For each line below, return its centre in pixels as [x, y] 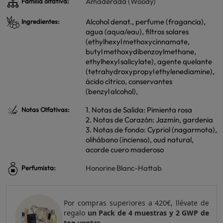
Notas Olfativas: [45, 110]
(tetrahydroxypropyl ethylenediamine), [150, 71]
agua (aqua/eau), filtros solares [137, 32]
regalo [76, 213]
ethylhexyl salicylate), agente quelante [149, 61]
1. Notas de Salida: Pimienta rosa [139, 110]
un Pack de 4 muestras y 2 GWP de [148, 213]
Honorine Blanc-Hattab [124, 168]
